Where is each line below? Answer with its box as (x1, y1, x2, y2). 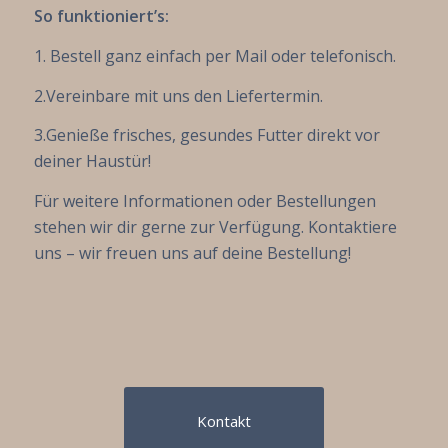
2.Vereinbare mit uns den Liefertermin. (33, 84, 323, 107)
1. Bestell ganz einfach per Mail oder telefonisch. (33, 44, 396, 67)
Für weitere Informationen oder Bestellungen (33, 189, 376, 212)
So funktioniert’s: (33, 5, 169, 28)
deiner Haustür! (33, 150, 151, 173)
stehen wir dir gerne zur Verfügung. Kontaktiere (33, 215, 397, 238)
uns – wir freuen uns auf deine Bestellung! (33, 241, 351, 264)
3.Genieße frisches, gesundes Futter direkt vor (33, 124, 380, 147)
